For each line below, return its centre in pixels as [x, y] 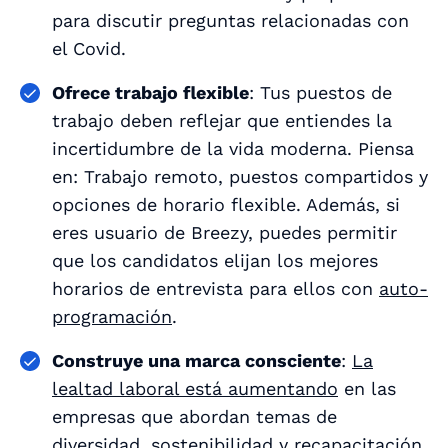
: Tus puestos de [320, 92]
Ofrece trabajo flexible [150, 92]
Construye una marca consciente [196, 360]
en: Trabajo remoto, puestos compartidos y [240, 176]
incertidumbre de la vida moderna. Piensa [233, 148]
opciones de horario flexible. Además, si [226, 204]
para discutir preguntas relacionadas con [230, 20]
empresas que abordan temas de [194, 416]
